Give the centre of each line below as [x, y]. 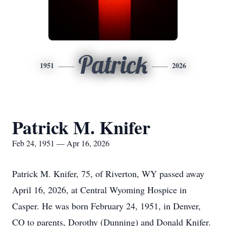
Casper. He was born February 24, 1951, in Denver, [106, 206]
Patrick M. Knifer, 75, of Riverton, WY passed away [108, 174]
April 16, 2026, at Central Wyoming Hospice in [99, 190]
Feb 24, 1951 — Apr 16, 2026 [61, 143]
